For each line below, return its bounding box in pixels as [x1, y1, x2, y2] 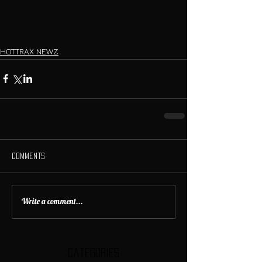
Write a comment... [22, 196, 83, 207]
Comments [12, 152, 45, 159]
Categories [68, 247, 119, 257]
